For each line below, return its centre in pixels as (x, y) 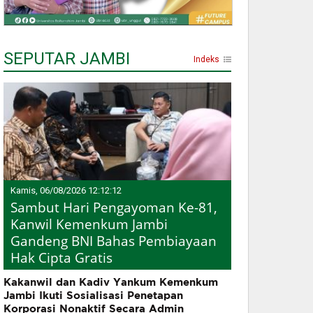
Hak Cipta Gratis (61, 258)
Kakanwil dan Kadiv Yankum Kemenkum (111, 282)
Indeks (206, 60)
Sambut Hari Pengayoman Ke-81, (114, 208)
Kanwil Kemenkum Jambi (89, 225)
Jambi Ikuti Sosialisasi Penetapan (93, 296)
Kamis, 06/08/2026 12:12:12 (66, 191)
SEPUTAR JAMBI (67, 59)
